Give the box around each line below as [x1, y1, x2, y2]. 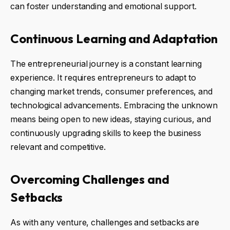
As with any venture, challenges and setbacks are [10, 218, 200, 228]
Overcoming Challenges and [10, 171, 170, 187]
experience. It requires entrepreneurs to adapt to [10, 73, 197, 83]
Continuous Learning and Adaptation [10, 31, 218, 47]
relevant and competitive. [10, 142, 106, 152]
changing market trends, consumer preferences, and [10, 87, 213, 97]
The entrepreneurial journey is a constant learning [10, 59, 202, 69]
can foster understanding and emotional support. [10, 2, 197, 12]
